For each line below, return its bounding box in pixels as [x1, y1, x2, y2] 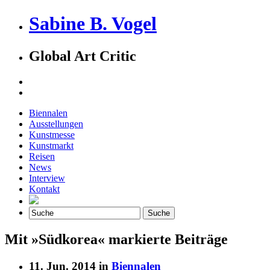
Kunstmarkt [29, 140, 74, 151]
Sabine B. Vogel [29, 13, 157, 35]
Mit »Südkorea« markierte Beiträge [5, 231, 228, 247]
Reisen [29, 151, 55, 162]
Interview [29, 172, 65, 183]
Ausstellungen [29, 118, 83, 129]
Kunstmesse [29, 129, 75, 140]
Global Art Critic [29, 48, 136, 64]
